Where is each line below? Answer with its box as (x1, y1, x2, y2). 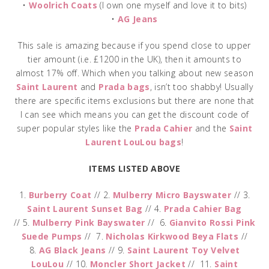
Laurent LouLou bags (85, 136, 182, 148)
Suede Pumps (21, 230, 82, 242)
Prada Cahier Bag (164, 202, 242, 214)
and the (192, 122, 229, 134)
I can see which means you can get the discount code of (20, 108, 249, 120)
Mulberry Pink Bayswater (32, 216, 145, 228)
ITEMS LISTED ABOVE (88, 162, 181, 174)
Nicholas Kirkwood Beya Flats (106, 230, 239, 242)
